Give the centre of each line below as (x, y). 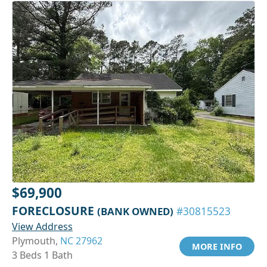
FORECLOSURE (55, 211)
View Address (42, 227)
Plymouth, (36, 241)
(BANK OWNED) (135, 212)
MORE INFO (217, 247)
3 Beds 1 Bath (42, 255)
